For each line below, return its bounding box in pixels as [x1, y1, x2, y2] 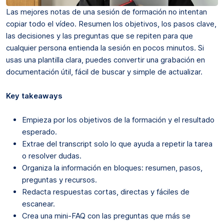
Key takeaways [6, 90, 62, 100]
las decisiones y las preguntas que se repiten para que [6, 30, 193, 40]
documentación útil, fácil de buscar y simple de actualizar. [6, 66, 202, 76]
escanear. [22, 198, 55, 208]
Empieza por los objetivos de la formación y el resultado [22, 114, 214, 124]
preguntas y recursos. [22, 174, 97, 184]
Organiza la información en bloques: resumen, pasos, [22, 162, 202, 172]
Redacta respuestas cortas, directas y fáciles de [22, 186, 189, 196]
